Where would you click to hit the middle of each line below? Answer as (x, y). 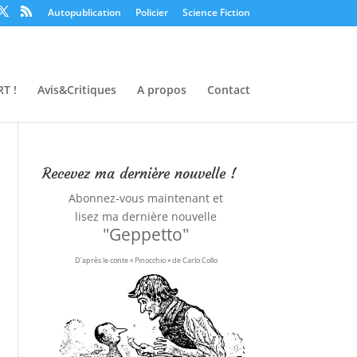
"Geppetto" (146, 234)
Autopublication (84, 12)
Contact (228, 89)
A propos (161, 89)
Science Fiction (216, 12)
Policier (151, 12)
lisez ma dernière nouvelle (146, 216)
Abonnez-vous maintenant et (146, 198)
